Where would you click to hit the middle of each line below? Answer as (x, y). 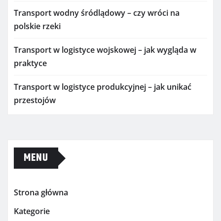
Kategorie (32, 211)
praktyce (30, 63)
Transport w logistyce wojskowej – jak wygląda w (105, 50)
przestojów (35, 100)
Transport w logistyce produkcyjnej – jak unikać (103, 87)
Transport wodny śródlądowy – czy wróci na (97, 13)
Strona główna (41, 193)
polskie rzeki (37, 26)
